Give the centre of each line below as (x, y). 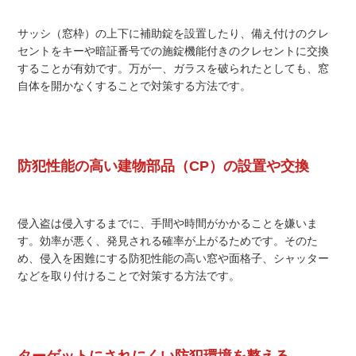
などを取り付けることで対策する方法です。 (129, 276)
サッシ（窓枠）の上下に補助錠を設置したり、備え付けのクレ (174, 34)
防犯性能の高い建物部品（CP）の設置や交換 (164, 166)
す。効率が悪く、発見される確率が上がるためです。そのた (168, 241)
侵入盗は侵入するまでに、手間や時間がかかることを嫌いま (168, 224)
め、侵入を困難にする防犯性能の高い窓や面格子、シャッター (174, 259)
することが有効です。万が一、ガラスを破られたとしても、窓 (174, 69)
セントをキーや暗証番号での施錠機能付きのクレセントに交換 (174, 51)
